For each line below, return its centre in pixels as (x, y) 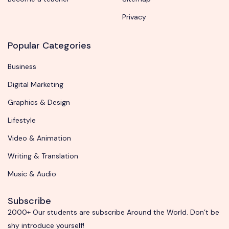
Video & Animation (39, 138)
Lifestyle (22, 120)
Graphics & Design (39, 102)
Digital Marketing (36, 85)
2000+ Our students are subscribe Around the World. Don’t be (113, 212)
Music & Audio (32, 174)
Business (22, 67)
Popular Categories (49, 46)
